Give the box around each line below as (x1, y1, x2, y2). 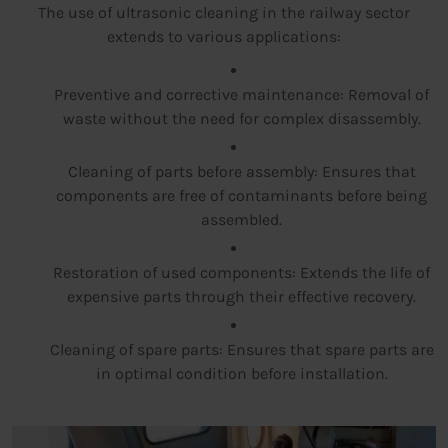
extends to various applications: (107, 27, 341, 47)
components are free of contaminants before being (56, 186, 427, 206)
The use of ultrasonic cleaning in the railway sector (38, 3, 410, 23)
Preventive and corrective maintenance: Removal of (54, 85, 429, 105)
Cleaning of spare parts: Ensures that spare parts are (49, 340, 434, 360)
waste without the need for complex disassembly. (62, 109, 421, 129)
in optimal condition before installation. (95, 364, 388, 384)
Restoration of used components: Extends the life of (53, 263, 430, 283)
